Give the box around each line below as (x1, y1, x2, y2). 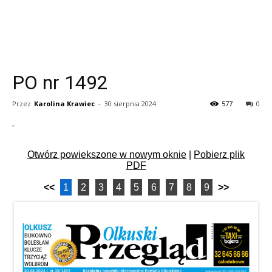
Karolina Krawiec (34, 99, 95, 108)
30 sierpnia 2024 (104, 99, 156, 108)
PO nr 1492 (12, 71, 108, 94)
